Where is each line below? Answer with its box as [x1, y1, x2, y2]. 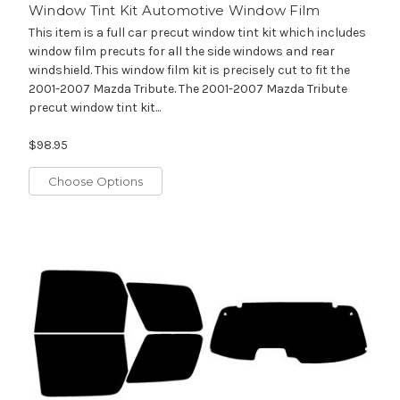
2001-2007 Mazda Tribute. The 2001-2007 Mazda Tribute [28, 81, 347, 97]
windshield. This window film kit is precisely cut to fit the [28, 62, 350, 79]
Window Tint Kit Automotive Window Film [28, 2, 321, 20]
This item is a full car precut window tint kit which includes [28, 25, 366, 41]
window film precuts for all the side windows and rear [28, 44, 335, 60]
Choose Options [47, 174, 143, 189]
